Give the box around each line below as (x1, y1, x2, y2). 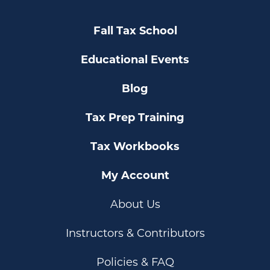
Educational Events (81, 53, 189, 66)
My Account (101, 169, 169, 182)
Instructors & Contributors (65, 227, 205, 240)
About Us (110, 198, 160, 211)
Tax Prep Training (86, 111, 184, 124)
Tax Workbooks (90, 140, 180, 153)
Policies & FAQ (96, 256, 174, 269)
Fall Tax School (93, 24, 177, 37)
